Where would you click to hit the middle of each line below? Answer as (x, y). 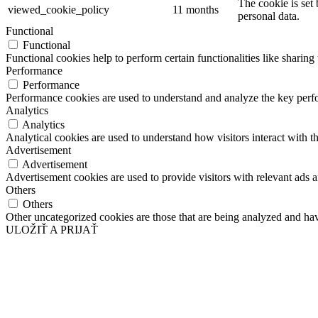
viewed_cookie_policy (59, 10)
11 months (196, 10)
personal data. (269, 16)
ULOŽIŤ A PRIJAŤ (52, 230)
